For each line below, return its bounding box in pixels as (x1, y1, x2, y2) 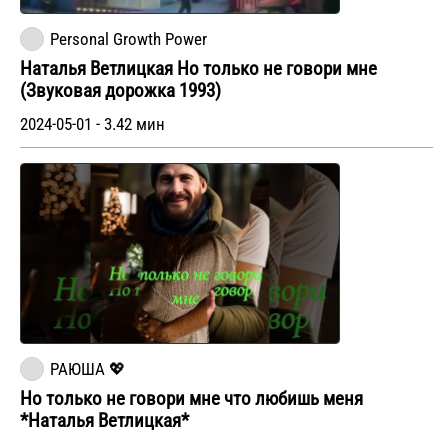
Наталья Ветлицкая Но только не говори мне (20, 58, 377, 81)
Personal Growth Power (50, 30, 207, 50)
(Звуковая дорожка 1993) (20, 80, 221, 103)
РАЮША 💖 (50, 360, 126, 380)
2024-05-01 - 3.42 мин (20, 115, 165, 135)
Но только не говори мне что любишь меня (20, 388, 363, 411)
